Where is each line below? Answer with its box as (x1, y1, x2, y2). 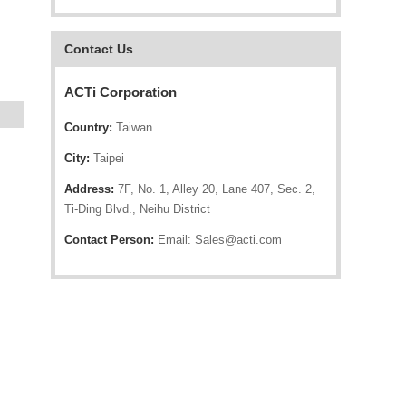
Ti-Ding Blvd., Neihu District (64, 202, 210, 216)
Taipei (90, 151, 124, 165)
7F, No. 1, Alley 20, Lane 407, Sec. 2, (114, 182, 315, 196)
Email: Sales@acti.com (154, 233, 282, 246)
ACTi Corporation (64, 84, 177, 100)
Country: (64, 121, 112, 134)
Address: (64, 182, 114, 196)
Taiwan (112, 121, 152, 134)
